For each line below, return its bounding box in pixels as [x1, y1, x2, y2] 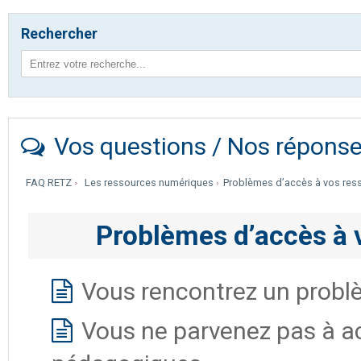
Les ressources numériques [84, 176, 216, 189]
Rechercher [21, 25, 98, 43]
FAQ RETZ [26, 176, 74, 189]
